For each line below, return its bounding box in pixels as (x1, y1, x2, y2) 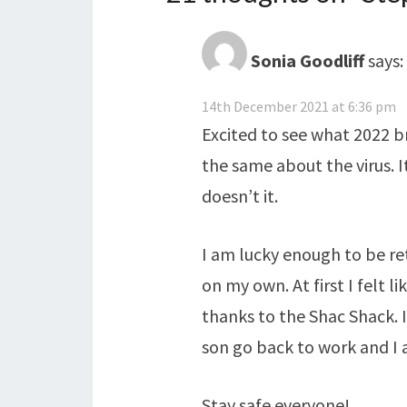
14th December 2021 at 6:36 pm (202, 97, 396, 115)
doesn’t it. (202, 184, 278, 207)
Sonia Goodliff (251, 48, 364, 72)
